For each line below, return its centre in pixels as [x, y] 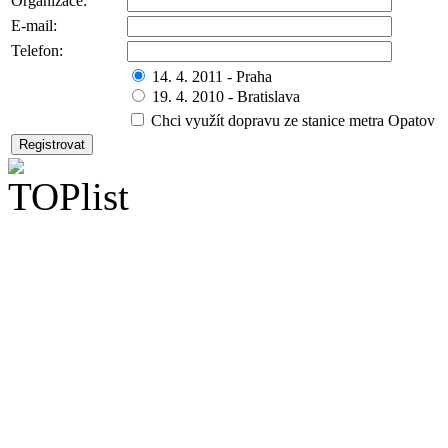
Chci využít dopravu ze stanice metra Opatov [291, 120]
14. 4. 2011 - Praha [210, 76]
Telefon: [37, 50]
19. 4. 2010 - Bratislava [224, 96]
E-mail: [34, 25]
